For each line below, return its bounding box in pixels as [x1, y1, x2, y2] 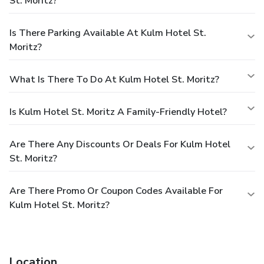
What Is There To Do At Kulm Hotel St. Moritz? [9, 72, 219, 86]
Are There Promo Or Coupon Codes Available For [9, 184, 223, 197]
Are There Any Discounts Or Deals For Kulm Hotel [9, 137, 230, 151]
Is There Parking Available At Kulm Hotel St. [9, 26, 206, 39]
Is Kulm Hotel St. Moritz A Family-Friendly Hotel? [9, 105, 227, 118]
